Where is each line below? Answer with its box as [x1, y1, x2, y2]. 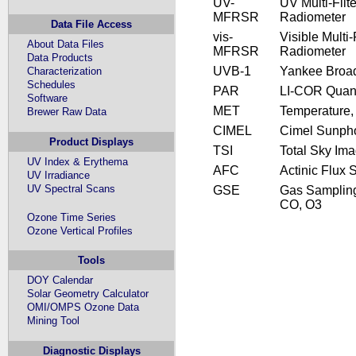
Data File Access [51, 18, 133, 31]
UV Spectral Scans [27, 182, 116, 195]
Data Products [27, 52, 94, 64]
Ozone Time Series [27, 211, 117, 223]
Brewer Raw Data [27, 106, 107, 118]
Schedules [27, 79, 76, 91]
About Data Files [27, 38, 105, 51]
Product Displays [49, 135, 134, 148]
